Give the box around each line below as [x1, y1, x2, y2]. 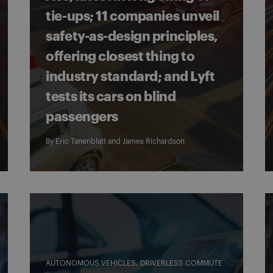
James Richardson [122, 138, 185, 145]
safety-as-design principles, [46, 30, 219, 43]
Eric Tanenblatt [55, 138, 107, 145]
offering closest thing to [46, 50, 195, 63]
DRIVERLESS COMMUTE [140, 260, 223, 267]
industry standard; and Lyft [46, 70, 215, 83]
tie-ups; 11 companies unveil [46, 10, 220, 23]
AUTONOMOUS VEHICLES [46, 260, 136, 267]
